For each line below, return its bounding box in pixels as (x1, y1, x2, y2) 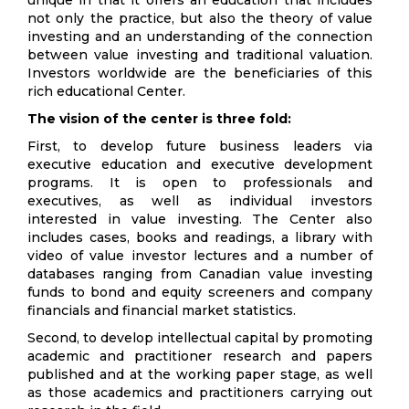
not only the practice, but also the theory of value (27, 10, 372, 26)
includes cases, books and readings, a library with (27, 229, 372, 246)
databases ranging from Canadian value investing (27, 266, 372, 282)
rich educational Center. (27, 83, 185, 100)
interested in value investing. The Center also (27, 211, 372, 227)
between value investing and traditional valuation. (27, 47, 372, 63)
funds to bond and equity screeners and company (27, 284, 372, 300)
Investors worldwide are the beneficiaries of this (27, 65, 372, 81)
